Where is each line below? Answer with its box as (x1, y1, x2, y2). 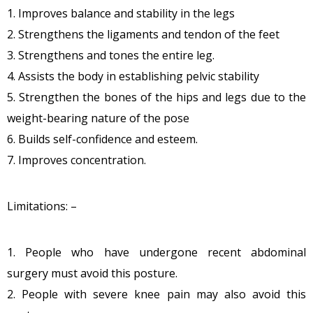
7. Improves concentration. (7, 152, 146, 168)
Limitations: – (7, 198, 77, 214)
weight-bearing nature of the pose (7, 110, 189, 126)
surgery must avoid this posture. (7, 265, 177, 282)
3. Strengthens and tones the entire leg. (7, 48, 214, 64)
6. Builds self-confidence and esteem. (7, 131, 198, 147)
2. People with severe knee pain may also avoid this (7, 286, 306, 303)
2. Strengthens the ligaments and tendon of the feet (7, 27, 279, 43)
